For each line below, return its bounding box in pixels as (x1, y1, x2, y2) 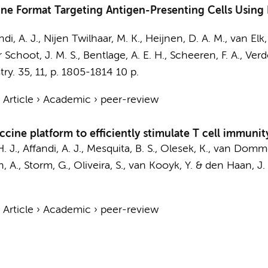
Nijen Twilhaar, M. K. (43, 33, 140, 44)
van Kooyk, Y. (128, 160, 193, 171)
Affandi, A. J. (22, 144, 81, 154)
